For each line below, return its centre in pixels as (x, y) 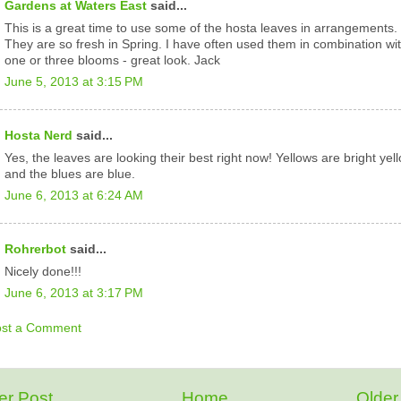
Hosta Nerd (38, 135)
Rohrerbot (35, 249)
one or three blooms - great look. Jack (112, 60)
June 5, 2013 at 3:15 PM (74, 82)
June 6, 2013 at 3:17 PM (74, 294)
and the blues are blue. (70, 174)
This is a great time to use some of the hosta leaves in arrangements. (201, 28)
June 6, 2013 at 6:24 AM (74, 196)
